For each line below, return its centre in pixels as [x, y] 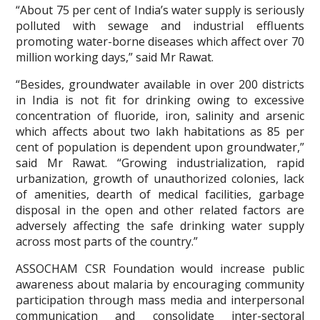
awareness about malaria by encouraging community [160, 284]
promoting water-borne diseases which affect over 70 [160, 41]
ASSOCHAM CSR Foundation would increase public [160, 269]
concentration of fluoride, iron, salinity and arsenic [160, 116]
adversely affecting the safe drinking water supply [160, 226]
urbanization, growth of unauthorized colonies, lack [160, 179]
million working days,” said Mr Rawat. [115, 57]
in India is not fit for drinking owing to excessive [160, 100]
